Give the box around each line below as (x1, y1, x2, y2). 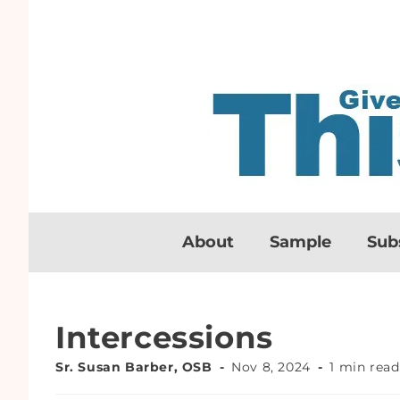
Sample (270, 232, 331, 252)
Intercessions (55, 319, 273, 356)
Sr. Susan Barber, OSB (55, 359, 212, 375)
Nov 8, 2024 (231, 359, 311, 375)
